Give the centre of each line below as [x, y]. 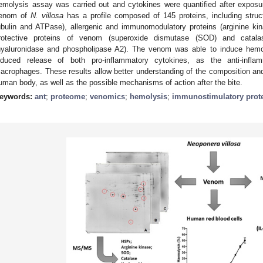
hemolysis [149, 96]
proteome [68, 96]
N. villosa [47, 15]
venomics [107, 96]
